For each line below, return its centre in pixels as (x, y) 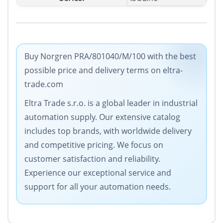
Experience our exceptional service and (98, 173)
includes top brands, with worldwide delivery (108, 131)
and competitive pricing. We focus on (94, 145)
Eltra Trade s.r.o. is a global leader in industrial (111, 103)
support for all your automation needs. (98, 187)
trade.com (44, 84)
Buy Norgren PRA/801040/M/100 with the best (110, 56)
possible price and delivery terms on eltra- (104, 70)
